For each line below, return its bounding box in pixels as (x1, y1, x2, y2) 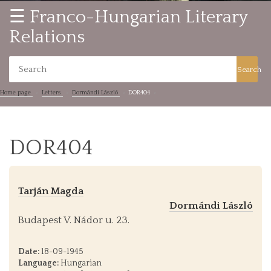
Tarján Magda (18, 185, 83, 197)
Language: (18, 258, 59, 268)
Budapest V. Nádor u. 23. (18, 214, 129, 226)
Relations (9, 27, 85, 47)
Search (237, 65, 262, 74)
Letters (41, 89, 63, 97)
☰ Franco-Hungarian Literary (9, 7, 247, 27)
